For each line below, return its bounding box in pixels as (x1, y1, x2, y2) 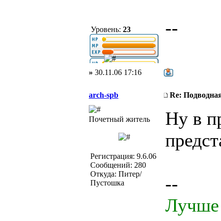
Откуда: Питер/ (90, 170, 142, 178)
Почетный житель (89, 115, 150, 123)
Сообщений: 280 (90, 161, 146, 169)
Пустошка (90, 179, 124, 187)
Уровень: (89, 25, 123, 34)
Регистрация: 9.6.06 (90, 152, 156, 160)
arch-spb (89, 91, 118, 99)
